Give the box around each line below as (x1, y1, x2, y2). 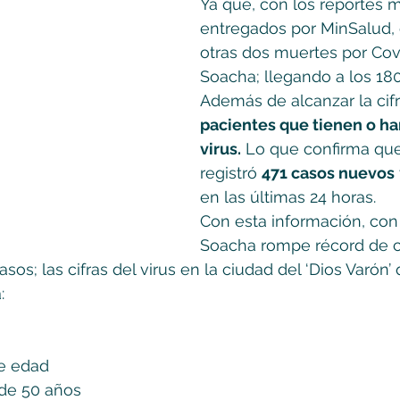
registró (200, 163, 262, 182)
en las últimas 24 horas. (200, 187, 376, 206)
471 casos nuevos (262, 163, 395, 182)
